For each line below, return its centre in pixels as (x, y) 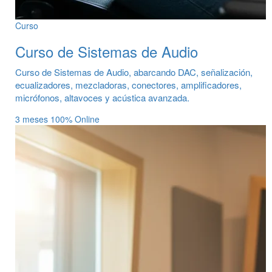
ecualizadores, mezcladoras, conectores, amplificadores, (128, 85)
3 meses (33, 119)
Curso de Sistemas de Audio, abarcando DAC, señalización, (134, 72)
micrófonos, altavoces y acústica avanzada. (102, 97)
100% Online (75, 119)
